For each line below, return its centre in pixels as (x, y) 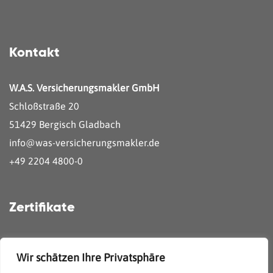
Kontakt (34, 53)
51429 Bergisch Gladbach (65, 124)
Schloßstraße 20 (44, 106)
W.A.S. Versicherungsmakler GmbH (84, 88)
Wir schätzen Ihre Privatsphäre (91, 257)
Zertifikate (42, 208)
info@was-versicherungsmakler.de (84, 143)
